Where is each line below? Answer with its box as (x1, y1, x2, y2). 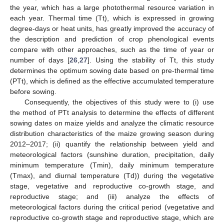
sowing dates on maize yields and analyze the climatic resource (10, 118, 214, 127)
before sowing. (10, 87, 56, 95)
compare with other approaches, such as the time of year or (10, 45, 214, 53)
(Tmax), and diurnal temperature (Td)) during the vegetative (10, 171, 214, 179)
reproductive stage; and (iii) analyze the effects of (10, 192, 214, 200)
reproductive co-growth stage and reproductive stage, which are (10, 213, 214, 221)
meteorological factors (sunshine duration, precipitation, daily (10, 150, 214, 158)
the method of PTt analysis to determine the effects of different (10, 108, 214, 116)
